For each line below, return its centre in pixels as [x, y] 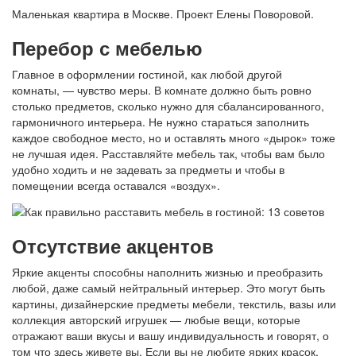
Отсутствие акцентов [113, 245]
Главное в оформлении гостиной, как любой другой [147, 74]
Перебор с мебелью [107, 48]
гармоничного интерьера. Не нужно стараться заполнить [161, 122]
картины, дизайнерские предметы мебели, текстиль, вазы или [174, 303]
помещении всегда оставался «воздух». [116, 186]
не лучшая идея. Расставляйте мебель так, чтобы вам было [168, 154]
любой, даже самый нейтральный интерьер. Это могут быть [168, 287]
